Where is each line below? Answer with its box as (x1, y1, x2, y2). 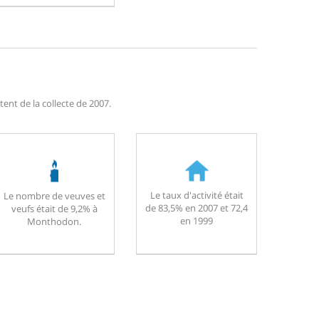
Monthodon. (27, 214, 81, 228)
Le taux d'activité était (150, 188, 244, 202)
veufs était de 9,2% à (11, 202, 98, 215)
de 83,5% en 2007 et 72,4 (145, 201, 248, 214)
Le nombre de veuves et (3, 189, 105, 202)
